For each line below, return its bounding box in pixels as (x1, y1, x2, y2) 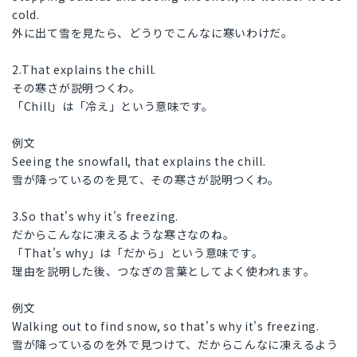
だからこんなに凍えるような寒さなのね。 (12, 226, 235, 243)
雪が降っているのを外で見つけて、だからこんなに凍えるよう (12, 336, 339, 353)
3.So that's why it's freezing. (12, 208, 178, 225)
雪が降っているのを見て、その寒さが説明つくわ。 (12, 171, 280, 188)
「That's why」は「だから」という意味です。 (12, 245, 264, 261)
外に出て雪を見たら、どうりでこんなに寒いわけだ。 (12, 25, 293, 41)
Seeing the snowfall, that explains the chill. (12, 153, 266, 170)
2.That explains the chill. (12, 61, 157, 78)
